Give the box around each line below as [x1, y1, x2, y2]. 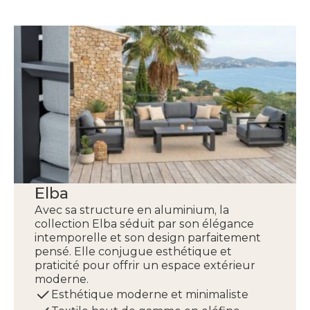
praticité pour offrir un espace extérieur [35, 259, 255, 272]
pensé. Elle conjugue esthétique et [35, 245, 232, 258]
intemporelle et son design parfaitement [35, 231, 261, 244]
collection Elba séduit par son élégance [35, 217, 254, 230]
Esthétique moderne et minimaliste [51, 288, 248, 301]
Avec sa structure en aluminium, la [35, 203, 229, 217]
